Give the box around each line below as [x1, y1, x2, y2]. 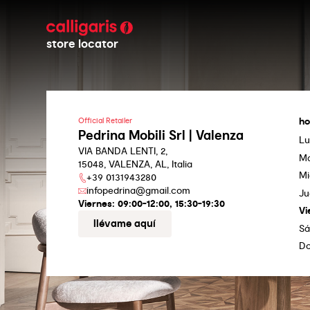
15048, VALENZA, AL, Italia [77, 158, 192, 170]
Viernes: [77, 198, 115, 210]
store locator [46, 37, 119, 51]
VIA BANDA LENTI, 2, [77, 145, 167, 157]
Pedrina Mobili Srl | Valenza [77, 128, 244, 143]
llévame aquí [93, 217, 156, 230]
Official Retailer [77, 116, 132, 126]
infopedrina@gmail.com [86, 185, 190, 197]
